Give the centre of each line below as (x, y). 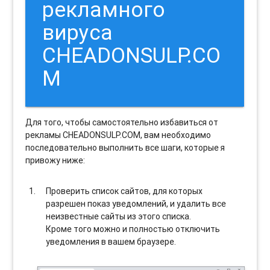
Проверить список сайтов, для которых (124, 191)
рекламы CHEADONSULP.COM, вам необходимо (118, 135)
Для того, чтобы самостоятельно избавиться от (122, 122)
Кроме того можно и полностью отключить (133, 229)
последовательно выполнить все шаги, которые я (125, 147)
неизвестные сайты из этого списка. (119, 216)
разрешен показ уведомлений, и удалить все (136, 203)
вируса (78, 32)
